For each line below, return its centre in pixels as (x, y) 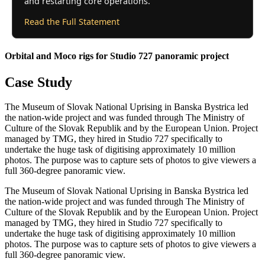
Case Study (38, 82)
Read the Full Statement (72, 22)
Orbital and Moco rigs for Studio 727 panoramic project (117, 56)
